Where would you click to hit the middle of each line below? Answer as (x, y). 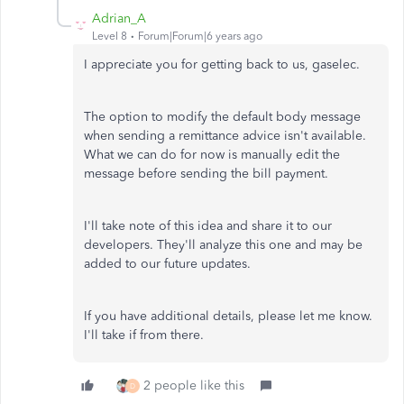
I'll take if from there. (144, 335)
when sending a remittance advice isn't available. (225, 136)
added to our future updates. (169, 264)
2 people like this (194, 386)
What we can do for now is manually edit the (212, 155)
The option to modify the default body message (222, 117)
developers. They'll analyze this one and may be (223, 245)
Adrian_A (119, 19)
